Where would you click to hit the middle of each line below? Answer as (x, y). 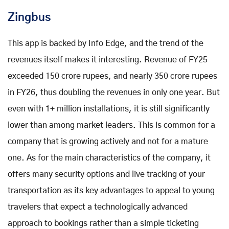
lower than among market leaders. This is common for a (111, 125)
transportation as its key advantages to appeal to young (111, 190)
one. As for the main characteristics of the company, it (109, 158)
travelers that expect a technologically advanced (98, 207)
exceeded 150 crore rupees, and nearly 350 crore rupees (112, 76)
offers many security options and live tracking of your (106, 174)
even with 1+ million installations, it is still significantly (109, 109)
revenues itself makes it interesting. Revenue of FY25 (108, 60)
